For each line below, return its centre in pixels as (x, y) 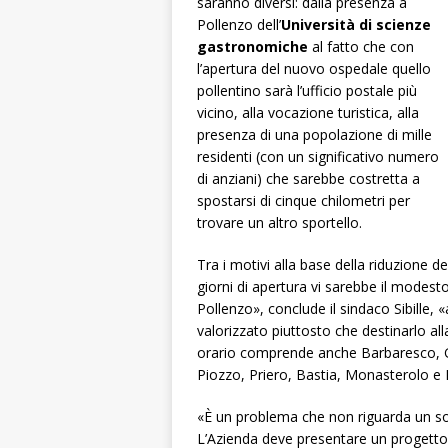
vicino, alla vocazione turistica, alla (308, 113)
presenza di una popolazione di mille (314, 135)
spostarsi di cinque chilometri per (303, 201)
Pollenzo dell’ (239, 25)
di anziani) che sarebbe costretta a (308, 179)
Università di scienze (356, 25)
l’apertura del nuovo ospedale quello (314, 69)
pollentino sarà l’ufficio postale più (307, 91)
